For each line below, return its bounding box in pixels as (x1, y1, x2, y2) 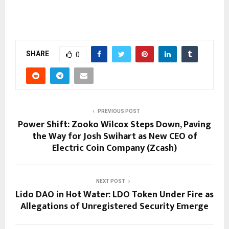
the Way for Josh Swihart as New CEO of (32, 129, 197, 145)
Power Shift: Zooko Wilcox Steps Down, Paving (18, 117, 211, 133)
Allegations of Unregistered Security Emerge (20, 199, 209, 215)
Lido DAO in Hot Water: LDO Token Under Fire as (15, 187, 214, 203)
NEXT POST (96, 178, 125, 185)
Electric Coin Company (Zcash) (52, 141, 177, 156)
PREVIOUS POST (97, 108, 140, 114)
